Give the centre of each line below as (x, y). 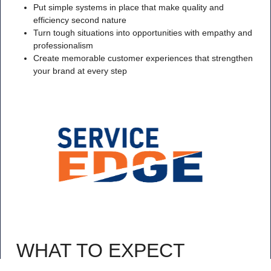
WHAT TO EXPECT (100, 251)
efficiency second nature (80, 20)
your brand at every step (80, 70)
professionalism (63, 45)
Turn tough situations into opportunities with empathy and (142, 32)
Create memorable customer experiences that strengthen (143, 58)
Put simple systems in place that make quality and (128, 7)
